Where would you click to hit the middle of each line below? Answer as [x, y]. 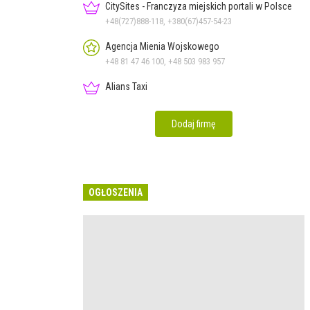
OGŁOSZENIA [116, 192]
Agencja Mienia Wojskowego [162, 46]
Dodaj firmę [194, 124]
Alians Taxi [126, 86]
